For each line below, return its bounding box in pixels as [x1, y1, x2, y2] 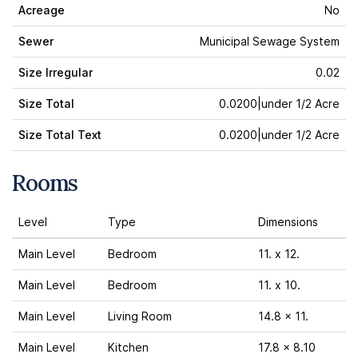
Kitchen [108, 340, 149, 354]
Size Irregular [18, 66, 93, 79]
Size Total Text [18, 128, 101, 141]
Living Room [108, 309, 172, 323]
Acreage [18, 3, 65, 17]
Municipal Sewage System [200, 34, 340, 48]
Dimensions [258, 215, 318, 229]
